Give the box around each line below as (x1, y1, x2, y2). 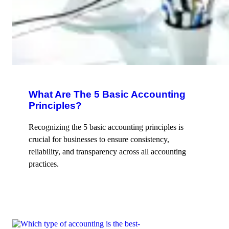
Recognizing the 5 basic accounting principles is (29, 122, 184, 131)
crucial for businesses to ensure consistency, (29, 134, 169, 144)
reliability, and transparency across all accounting (29, 147, 186, 156)
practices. (29, 159, 59, 168)
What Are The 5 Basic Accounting (29, 88, 186, 100)
